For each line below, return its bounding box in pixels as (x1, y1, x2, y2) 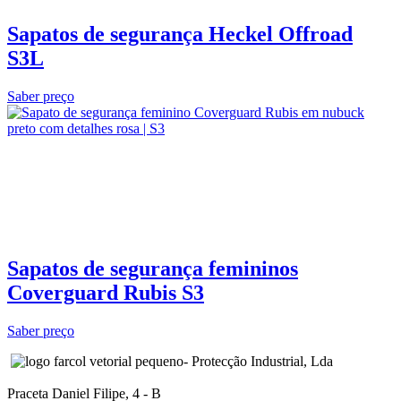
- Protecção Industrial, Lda (183, 353, 333, 369)
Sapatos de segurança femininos (7, 257, 298, 280)
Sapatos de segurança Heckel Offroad (7, 22, 353, 47)
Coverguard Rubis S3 (7, 281, 204, 304)
